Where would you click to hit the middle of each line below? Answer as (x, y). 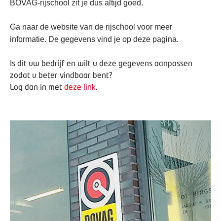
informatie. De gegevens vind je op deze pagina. (94, 39)
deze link (80, 87)
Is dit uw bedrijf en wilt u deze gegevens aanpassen (101, 63)
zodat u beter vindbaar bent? (61, 75)
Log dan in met (36, 87)
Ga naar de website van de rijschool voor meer (91, 27)
